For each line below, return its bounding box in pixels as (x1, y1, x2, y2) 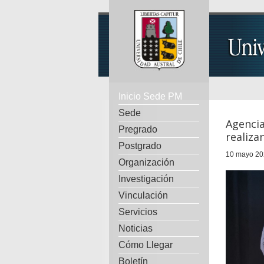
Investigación (118, 174, 174, 184)
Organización (118, 157, 174, 167)
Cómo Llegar (118, 240, 173, 250)
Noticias (118, 223, 153, 233)
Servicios (118, 207, 157, 217)
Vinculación (118, 190, 168, 200)
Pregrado (118, 124, 157, 134)
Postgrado (118, 141, 161, 151)
